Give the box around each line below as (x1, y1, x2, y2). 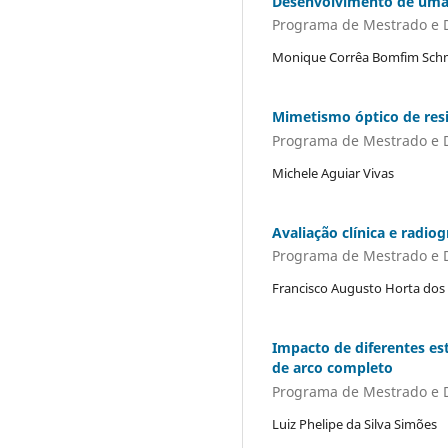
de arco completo (272, 358, 393, 378)
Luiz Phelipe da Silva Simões (272, 414, 437, 433)
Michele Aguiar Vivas (272, 163, 394, 182)
